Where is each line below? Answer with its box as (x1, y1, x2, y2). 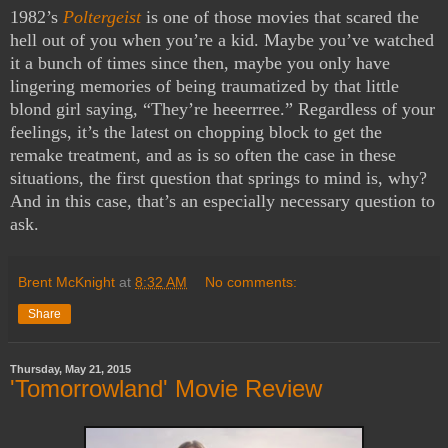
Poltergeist (63, 6, 141, 27)
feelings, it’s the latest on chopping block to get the (10, 121, 382, 142)
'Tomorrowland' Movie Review (10, 374, 322, 402)
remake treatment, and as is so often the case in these (10, 144, 396, 165)
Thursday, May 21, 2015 (10, 362, 131, 375)
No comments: (205, 273, 298, 290)
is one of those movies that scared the (141, 6, 419, 27)
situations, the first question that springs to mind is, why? (10, 167, 427, 188)
